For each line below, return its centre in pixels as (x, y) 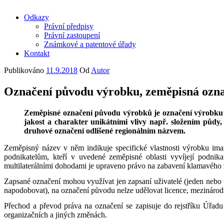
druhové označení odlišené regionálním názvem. (105, 130)
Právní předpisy (69, 26)
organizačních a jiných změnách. (55, 214)
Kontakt (37, 53)
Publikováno (24, 70)
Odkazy (36, 17)
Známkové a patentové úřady (90, 44)
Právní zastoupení (72, 35)
